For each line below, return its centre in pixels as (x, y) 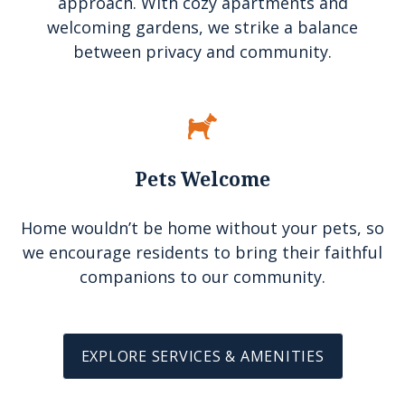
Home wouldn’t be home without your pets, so (202, 228)
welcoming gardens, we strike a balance (202, 27)
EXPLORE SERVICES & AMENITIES (202, 356)
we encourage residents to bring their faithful (202, 252)
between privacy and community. (202, 52)
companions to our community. (202, 277)
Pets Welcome (202, 179)
